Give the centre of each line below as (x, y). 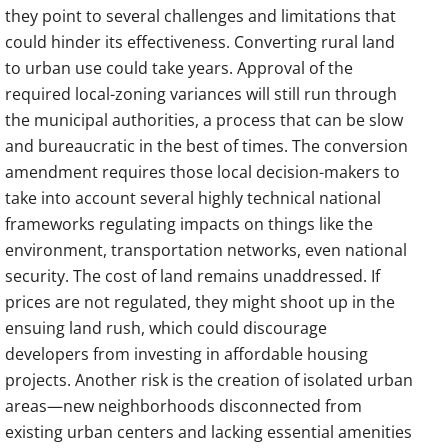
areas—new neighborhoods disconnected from (183, 405)
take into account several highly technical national (193, 197)
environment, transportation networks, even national (206, 249)
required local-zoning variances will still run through (201, 93)
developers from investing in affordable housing (186, 353)
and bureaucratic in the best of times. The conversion (206, 145)
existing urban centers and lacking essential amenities (208, 431)
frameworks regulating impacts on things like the (189, 223)
